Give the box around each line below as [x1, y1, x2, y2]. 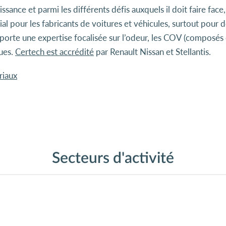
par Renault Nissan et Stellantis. [94, 46, 211, 57]
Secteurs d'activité [52, 151, 174, 166]
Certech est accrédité [15, 46, 94, 57]
